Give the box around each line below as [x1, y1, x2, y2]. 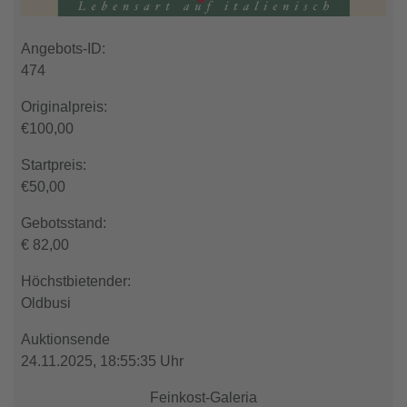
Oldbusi [21, 295, 71, 312]
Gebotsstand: [21, 215, 106, 232]
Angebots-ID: [21, 41, 105, 57]
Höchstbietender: [21, 273, 131, 290]
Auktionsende [21, 332, 110, 348]
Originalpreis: [21, 99, 107, 115]
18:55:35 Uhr [100, 353, 184, 370]
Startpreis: [21, 157, 86, 174]
